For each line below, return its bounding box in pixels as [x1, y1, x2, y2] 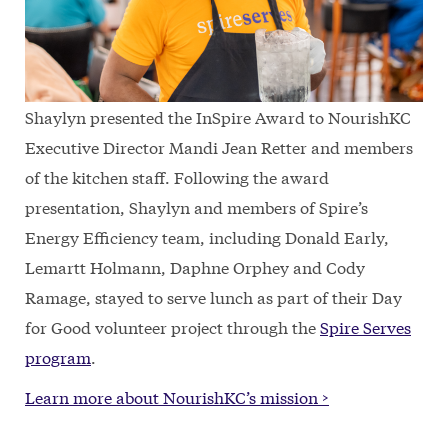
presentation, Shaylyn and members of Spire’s [25, 195, 368, 219]
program [25, 345, 91, 369]
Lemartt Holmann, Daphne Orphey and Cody [25, 255, 365, 279]
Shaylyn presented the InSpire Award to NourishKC [25, 105, 411, 129]
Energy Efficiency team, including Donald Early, [25, 225, 389, 249]
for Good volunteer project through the [25, 315, 320, 339]
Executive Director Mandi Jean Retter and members [25, 135, 413, 159]
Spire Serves [320, 315, 411, 339]
